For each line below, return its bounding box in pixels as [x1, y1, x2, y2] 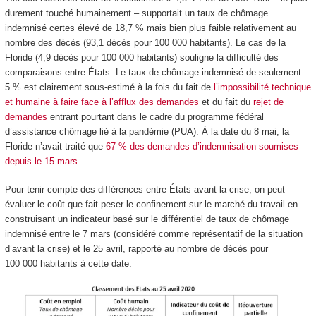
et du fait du [198, 96, 253, 107]
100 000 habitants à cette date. [4, 258, 132, 269]
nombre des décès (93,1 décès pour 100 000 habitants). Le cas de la [4, 37, 286, 48]
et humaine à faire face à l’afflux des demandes [4, 96, 199, 107]
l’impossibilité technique [213, 81, 311, 92]
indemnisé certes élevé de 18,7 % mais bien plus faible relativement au [4, 22, 296, 33]
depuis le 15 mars [4, 155, 78, 166]
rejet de [253, 96, 284, 107]
